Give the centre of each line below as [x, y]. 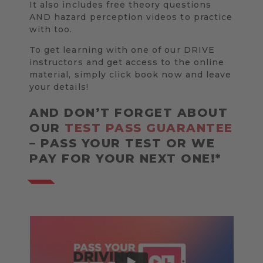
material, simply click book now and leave [131, 74]
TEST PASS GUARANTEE [149, 128]
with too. [51, 29]
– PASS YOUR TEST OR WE [122, 143]
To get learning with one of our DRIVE [122, 50]
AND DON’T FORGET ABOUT [129, 112]
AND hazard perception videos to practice [131, 17]
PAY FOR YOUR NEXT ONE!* [126, 158]
